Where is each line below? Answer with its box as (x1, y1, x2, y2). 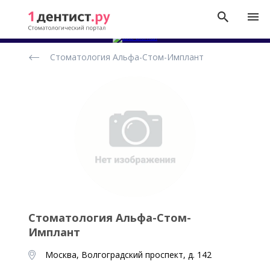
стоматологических (22, 52, 104, 64)
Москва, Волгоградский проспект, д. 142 (45, 249, 212, 260)
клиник (22, 62, 51, 74)
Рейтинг (22, 43, 56, 54)
